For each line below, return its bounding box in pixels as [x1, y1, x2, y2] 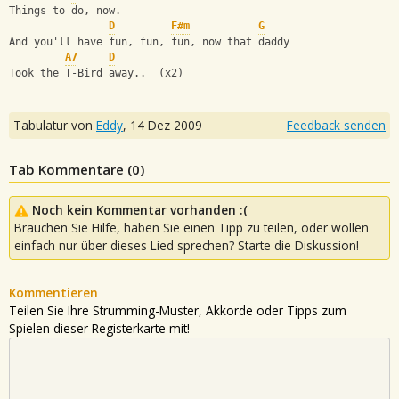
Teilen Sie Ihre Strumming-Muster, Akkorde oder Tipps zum [9, 301, 346, 319]
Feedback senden [287, 116, 386, 134]
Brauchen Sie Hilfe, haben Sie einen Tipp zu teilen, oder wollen [14, 218, 369, 236]
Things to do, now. [9, 4, 121, 18]
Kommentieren [9, 283, 98, 301]
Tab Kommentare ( [9, 159, 132, 178]
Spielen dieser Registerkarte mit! [9, 319, 190, 337]
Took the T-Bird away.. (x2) [9, 67, 183, 80]
